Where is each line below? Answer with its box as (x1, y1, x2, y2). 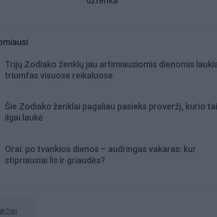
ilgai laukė (5, 112, 43, 123)
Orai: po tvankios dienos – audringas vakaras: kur (5, 143, 196, 154)
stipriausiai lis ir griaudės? (5, 155, 105, 165)
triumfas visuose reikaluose (5, 70, 113, 81)
